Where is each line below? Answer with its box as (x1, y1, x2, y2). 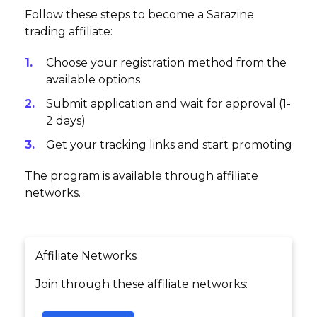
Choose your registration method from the (46, 56, 287, 70)
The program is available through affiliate (25, 169, 258, 183)
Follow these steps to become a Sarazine (25, 8, 254, 22)
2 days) (46, 114, 86, 128)
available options (46, 73, 140, 87)
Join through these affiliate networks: (35, 277, 248, 292)
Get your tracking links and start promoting (46, 138, 292, 152)
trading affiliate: (25, 25, 113, 39)
